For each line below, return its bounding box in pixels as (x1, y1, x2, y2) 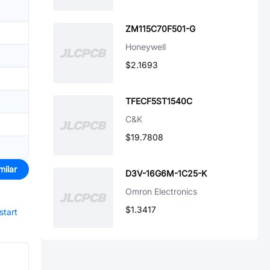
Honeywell (125, 42, 166, 52)
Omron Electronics (125, 186, 197, 196)
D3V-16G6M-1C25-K (125, 168, 207, 178)
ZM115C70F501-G (125, 24, 195, 34)
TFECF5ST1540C (125, 96, 192, 106)
